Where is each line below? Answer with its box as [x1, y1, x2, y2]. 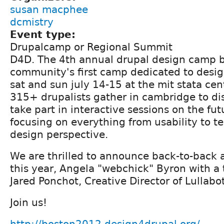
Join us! [10, 196, 47, 208]
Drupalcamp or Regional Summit [10, 40, 172, 53]
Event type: [10, 28, 79, 40]
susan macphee [10, 3, 88, 15]
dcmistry [10, 15, 53, 28]
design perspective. [10, 128, 108, 140]
